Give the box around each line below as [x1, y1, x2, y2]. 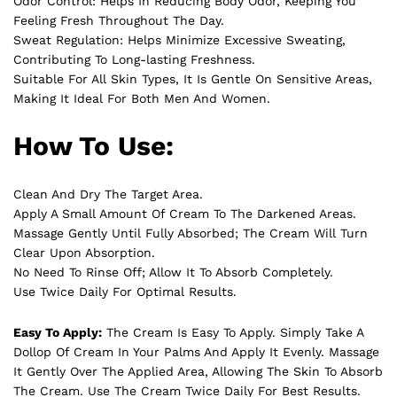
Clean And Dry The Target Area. [13, 186, 203, 201]
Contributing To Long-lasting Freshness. [13, 52, 255, 66]
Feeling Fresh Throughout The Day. [13, 13, 224, 27]
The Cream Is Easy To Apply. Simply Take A [102, 324, 363, 339]
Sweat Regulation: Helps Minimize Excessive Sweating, [13, 33, 346, 47]
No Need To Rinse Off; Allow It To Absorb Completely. [13, 264, 333, 279]
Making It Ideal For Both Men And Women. [13, 91, 270, 105]
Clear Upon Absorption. [13, 245, 155, 260]
